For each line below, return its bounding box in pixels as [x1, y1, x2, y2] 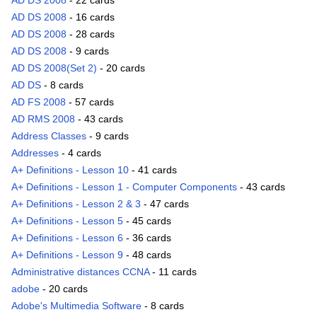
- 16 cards [67, 11, 115, 23]
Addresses [11, 147, 59, 159]
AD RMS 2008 [11, 113, 75, 125]
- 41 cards [129, 164, 177, 176]
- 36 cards [123, 232, 171, 244]
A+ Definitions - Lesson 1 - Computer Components [11, 181, 237, 193]
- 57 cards [66, 96, 114, 108]
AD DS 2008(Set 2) [11, 62, 97, 74]
